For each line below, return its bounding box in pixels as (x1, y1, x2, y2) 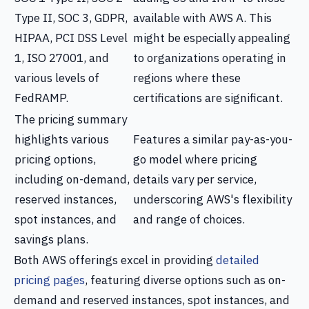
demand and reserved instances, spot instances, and (14, 292, 290, 308)
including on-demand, (14, 172, 130, 187)
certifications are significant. (133, 90, 283, 106)
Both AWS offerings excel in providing (14, 252, 216, 268)
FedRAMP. (14, 90, 68, 106)
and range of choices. (133, 212, 245, 227)
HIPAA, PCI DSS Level (14, 30, 128, 46)
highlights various (14, 132, 109, 147)
